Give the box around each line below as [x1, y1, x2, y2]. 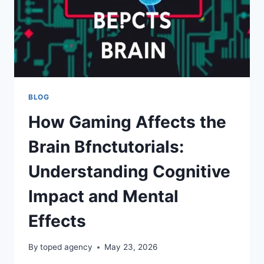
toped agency [40, 242, 93, 252]
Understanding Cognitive [28, 161, 230, 181]
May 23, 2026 [104, 242, 158, 252]
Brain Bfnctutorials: [28, 136, 184, 157]
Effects [28, 210, 86, 231]
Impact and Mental [28, 186, 179, 206]
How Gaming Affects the [28, 111, 226, 132]
